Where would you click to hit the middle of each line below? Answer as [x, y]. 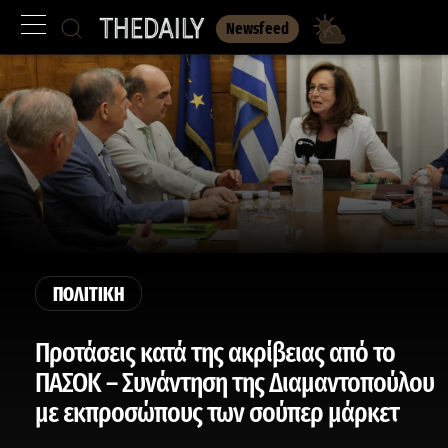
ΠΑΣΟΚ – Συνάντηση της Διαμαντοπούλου [234, 382]
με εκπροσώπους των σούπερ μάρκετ [217, 412]
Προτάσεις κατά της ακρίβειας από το [215, 352]
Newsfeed [257, 28]
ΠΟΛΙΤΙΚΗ [88, 294]
